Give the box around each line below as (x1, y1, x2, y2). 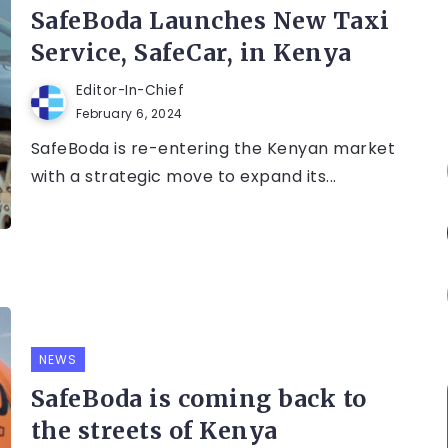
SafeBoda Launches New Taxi (30, 6, 390, 36)
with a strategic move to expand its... (30, 165, 337, 189)
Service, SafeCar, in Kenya (30, 38, 352, 68)
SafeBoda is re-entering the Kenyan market (30, 137, 396, 161)
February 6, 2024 (75, 105, 183, 123)
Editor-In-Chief (75, 81, 185, 101)
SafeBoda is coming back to (30, 384, 367, 414)
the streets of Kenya (30, 416, 278, 446)
